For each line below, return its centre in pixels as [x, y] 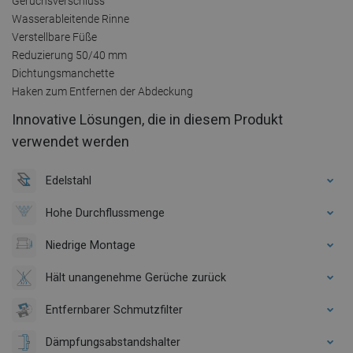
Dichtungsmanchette [63, 73]
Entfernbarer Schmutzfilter [114, 309]
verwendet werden [71, 141]
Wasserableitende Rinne [71, 19]
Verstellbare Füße [54, 37]
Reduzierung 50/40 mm [69, 55]
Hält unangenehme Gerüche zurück [136, 277]
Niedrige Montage [91, 245]
